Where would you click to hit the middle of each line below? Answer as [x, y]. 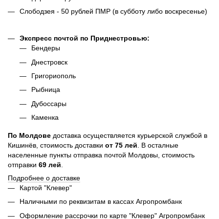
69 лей [50, 165]
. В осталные [158, 145]
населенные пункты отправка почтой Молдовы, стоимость [101, 155]
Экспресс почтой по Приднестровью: [85, 38]
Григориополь [55, 76]
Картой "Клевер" [47, 188]
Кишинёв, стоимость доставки [56, 145]
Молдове [35, 136]
